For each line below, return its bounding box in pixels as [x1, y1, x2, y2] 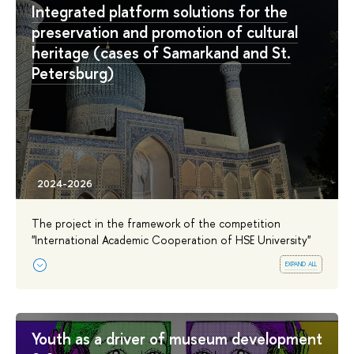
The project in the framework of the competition [32, 215, 281, 231]
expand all [285, 257, 318, 270]
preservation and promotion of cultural [32, 21, 298, 43]
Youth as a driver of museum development [32, 328, 322, 350]
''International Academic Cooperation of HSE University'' [32, 232, 311, 247]
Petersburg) [32, 62, 114, 84]
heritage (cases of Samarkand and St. [32, 41, 291, 63]
